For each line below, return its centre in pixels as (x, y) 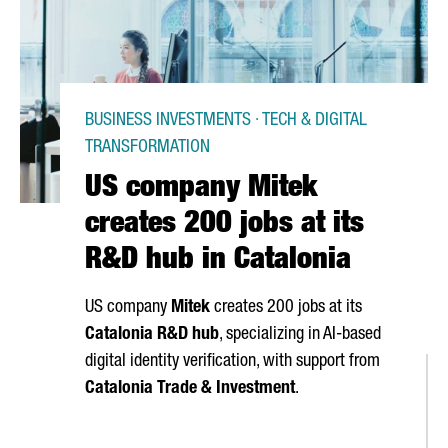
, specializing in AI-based (300, 335)
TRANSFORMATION (147, 148)
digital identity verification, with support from (232, 362)
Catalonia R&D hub (152, 335)
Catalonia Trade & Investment (190, 389)
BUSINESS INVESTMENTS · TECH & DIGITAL (226, 121)
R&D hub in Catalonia (218, 262)
